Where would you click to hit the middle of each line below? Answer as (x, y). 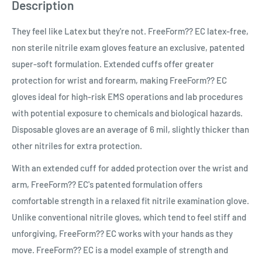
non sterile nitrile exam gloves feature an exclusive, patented (128, 47)
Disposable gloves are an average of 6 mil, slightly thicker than (130, 129)
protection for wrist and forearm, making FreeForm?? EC (119, 80)
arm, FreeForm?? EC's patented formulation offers (107, 185)
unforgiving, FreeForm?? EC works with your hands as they (122, 234)
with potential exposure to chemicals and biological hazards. (127, 113)
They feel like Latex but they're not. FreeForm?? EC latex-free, (130, 31)
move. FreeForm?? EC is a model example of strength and (120, 250)
